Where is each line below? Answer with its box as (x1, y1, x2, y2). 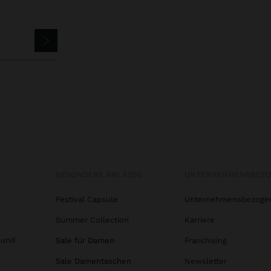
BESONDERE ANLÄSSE (56, 169, 142, 179)
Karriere (184, 215, 215, 224)
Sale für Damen (56, 235, 114, 245)
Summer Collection (56, 215, 129, 224)
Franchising (184, 235, 227, 245)
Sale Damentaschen (56, 256, 131, 266)
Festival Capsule (56, 194, 118, 204)
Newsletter (184, 256, 227, 266)
